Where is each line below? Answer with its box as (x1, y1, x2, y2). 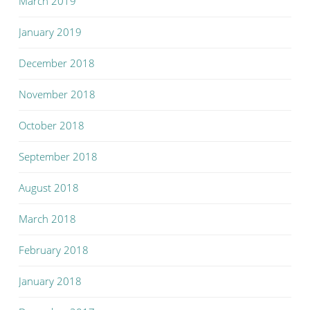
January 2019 (19, 25, 82, 39)
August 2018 (19, 181, 79, 194)
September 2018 (19, 149, 98, 163)
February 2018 (19, 243, 89, 257)
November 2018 (19, 87, 95, 101)
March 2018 (19, 212, 76, 226)
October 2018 (19, 118, 84, 132)
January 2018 (19, 274, 82, 288)
